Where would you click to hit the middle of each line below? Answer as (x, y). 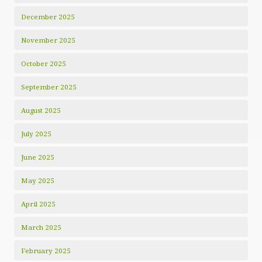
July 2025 (36, 134)
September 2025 (49, 87)
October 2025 (44, 63)
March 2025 (41, 227)
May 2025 (38, 180)
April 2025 (38, 204)
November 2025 (48, 40)
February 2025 (46, 251)
